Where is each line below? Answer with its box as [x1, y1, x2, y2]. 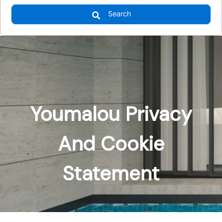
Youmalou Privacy [30, 101, 192, 127]
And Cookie [57, 130, 165, 157]
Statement [62, 160, 160, 186]
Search [108, 9, 131, 19]
